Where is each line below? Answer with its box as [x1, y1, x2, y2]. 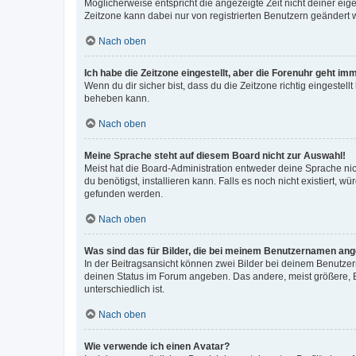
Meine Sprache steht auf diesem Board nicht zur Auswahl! [84, 149, 346, 161]
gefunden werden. [84, 188, 163, 199]
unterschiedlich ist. [84, 283, 164, 295]
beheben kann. [84, 92, 149, 104]
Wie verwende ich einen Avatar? [84, 340, 230, 352]
